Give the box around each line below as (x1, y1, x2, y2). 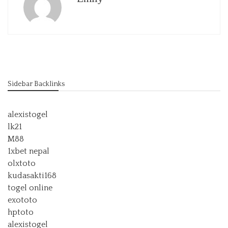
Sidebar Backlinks (8, 80, 65, 88)
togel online (8, 183, 52, 192)
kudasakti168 (8, 171, 56, 180)
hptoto (8, 208, 34, 217)
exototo (8, 195, 37, 205)
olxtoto (8, 159, 36, 168)
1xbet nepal (8, 147, 49, 156)
